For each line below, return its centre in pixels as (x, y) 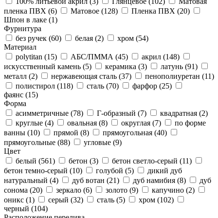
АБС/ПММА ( (94, 56)
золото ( (119, 190)
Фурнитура (23, 28)
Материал (20, 47)
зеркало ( (71, 190)
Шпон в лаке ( (27, 19)
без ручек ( (33, 38)
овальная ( (84, 123)
